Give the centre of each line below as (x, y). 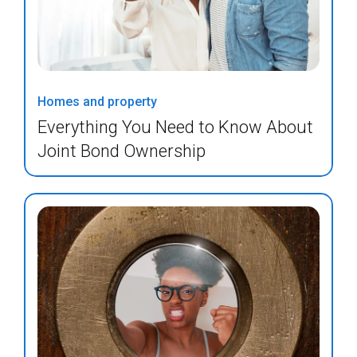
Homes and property (97, 102)
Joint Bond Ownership (122, 151)
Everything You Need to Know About (175, 127)
